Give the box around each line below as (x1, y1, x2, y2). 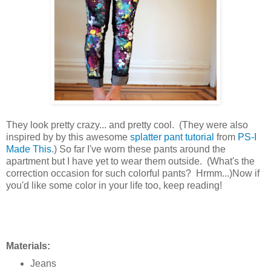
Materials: (6, 240, 50, 251)
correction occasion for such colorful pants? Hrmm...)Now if (6, 168, 260, 178)
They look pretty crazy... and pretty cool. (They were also (6, 119, 248, 130)
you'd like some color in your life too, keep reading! (6, 180, 222, 191)
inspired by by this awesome (6, 131, 130, 142)
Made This (6, 143, 51, 154)
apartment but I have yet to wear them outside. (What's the (6, 155, 255, 166)
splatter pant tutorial (130, 131, 214, 142)
